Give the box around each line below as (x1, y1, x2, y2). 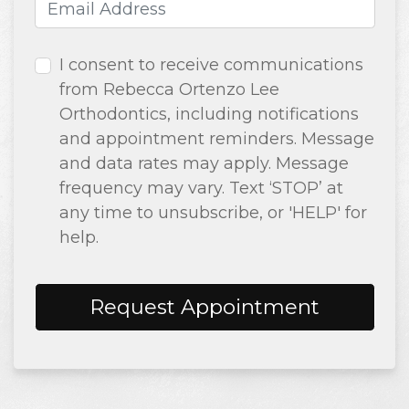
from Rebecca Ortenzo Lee (58, 79, 279, 100)
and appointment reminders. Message (58, 129, 374, 150)
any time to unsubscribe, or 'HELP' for (58, 203, 367, 224)
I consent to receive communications (58, 55, 363, 76)
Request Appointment (89, 294, 320, 320)
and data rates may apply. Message (58, 153, 349, 174)
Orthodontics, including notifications (58, 104, 359, 125)
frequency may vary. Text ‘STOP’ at (58, 178, 343, 199)
